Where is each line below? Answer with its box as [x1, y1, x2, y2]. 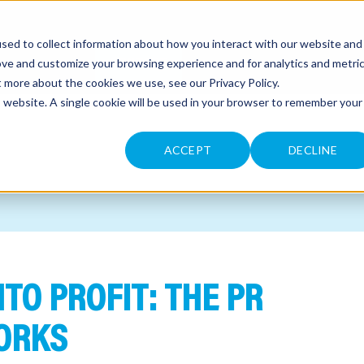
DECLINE [288, 143, 338, 158]
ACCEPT [163, 143, 212, 158]
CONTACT [109, 53, 167, 68]
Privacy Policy [209, 76, 277, 89]
